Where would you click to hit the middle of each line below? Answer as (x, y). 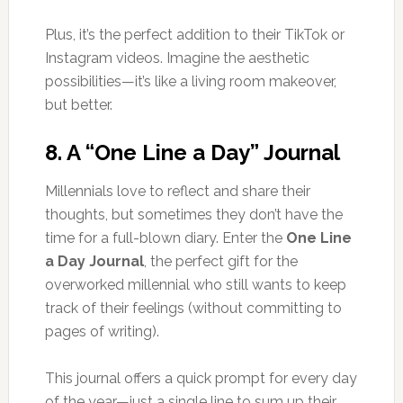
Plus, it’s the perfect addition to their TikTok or (194, 34)
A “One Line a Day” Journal (203, 152)
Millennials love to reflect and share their (177, 191)
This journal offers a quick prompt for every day (201, 378)
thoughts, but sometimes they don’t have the (193, 214)
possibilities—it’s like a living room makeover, (190, 81)
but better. (78, 104)
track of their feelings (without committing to (193, 308)
